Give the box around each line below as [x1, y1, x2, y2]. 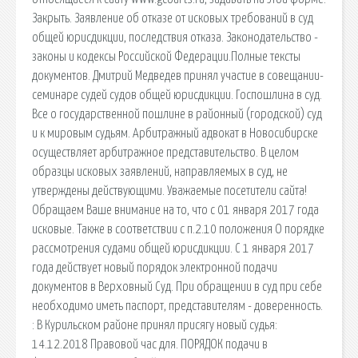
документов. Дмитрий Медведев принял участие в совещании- [32, 69, 324, 82]
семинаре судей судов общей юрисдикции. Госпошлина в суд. [32, 88, 322, 101]
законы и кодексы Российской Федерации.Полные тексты [32, 50, 300, 63]
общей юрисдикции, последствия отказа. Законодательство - [32, 30, 318, 44]
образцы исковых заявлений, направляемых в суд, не [32, 165, 288, 178]
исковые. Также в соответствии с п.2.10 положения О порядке [32, 222, 324, 236]
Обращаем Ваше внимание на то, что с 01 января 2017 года [32, 203, 319, 217]
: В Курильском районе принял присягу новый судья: [32, 318, 277, 332]
